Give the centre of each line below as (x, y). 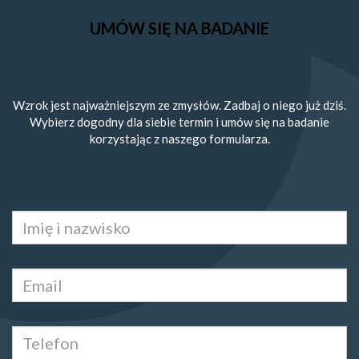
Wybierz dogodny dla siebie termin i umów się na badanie (179, 122)
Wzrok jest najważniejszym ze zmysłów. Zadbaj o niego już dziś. (179, 105)
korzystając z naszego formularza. (179, 139)
